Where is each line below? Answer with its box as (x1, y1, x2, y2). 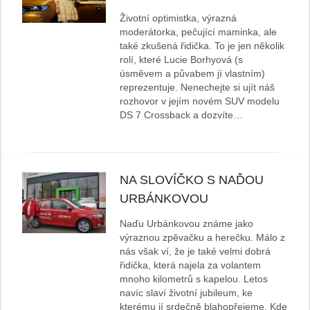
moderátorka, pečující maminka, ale (120, 26, 277, 38)
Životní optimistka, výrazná (120, 12, 237, 24)
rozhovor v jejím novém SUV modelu (120, 95, 280, 107)
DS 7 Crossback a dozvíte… (120, 109, 244, 121)
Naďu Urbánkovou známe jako (120, 218, 254, 230)
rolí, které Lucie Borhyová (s (120, 54, 244, 66)
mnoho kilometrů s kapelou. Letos (120, 273, 268, 285)
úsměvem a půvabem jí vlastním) (120, 68, 266, 80)
